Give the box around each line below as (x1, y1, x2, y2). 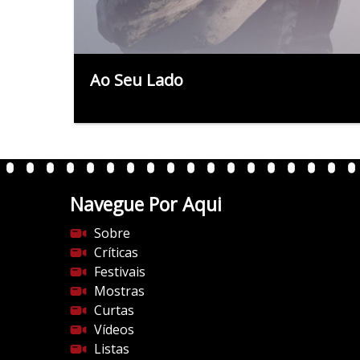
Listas (94, 339, 129, 358)
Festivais (94, 262, 145, 280)
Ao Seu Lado (90, 68, 183, 91)
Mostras (94, 281, 145, 300)
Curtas (94, 301, 134, 319)
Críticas (94, 243, 138, 261)
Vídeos (94, 320, 134, 338)
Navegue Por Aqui (70, 190, 222, 217)
